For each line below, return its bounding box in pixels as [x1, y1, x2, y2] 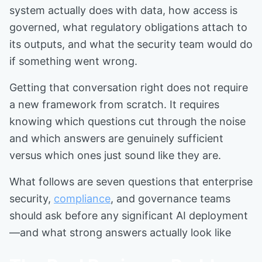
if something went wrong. [9, 55, 137, 67]
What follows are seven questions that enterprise [9, 175, 253, 188]
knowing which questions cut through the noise [9, 115, 246, 127]
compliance [54, 192, 111, 205]
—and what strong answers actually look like [9, 226, 231, 239]
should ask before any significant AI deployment [9, 209, 248, 222]
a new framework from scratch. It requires [9, 98, 219, 111]
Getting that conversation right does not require [9, 81, 248, 94]
